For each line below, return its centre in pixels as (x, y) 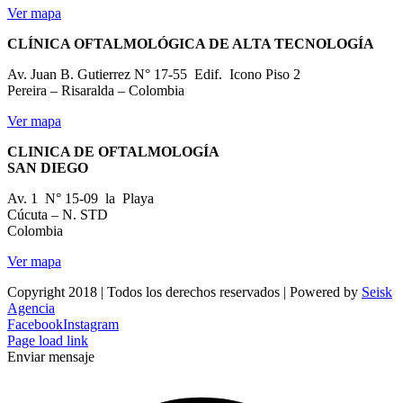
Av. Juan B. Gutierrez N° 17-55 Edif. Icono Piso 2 (154, 74)
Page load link (48, 340)
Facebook (35, 324)
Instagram (91, 324)
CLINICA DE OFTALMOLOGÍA (113, 151)
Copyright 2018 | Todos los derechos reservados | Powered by (184, 291)
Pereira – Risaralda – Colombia (96, 90)
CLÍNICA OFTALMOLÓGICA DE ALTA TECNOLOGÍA (193, 43)
